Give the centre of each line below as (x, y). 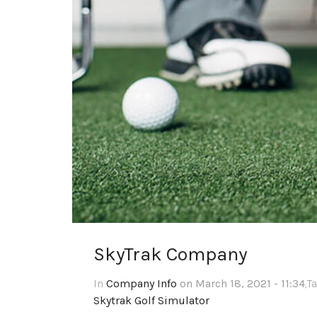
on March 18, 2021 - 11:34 (242, 284)
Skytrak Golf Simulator (151, 301)
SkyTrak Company (171, 254)
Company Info (142, 284)
